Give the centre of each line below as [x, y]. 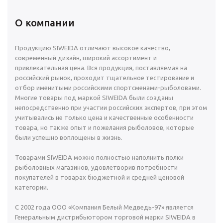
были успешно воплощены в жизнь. [69, 138]
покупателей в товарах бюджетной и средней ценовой [100, 177]
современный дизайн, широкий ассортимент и [86, 58]
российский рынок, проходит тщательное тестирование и [105, 78]
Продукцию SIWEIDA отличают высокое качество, [93, 48]
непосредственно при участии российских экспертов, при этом [111, 108]
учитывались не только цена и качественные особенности [104, 118]
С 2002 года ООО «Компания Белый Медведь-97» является [104, 207]
